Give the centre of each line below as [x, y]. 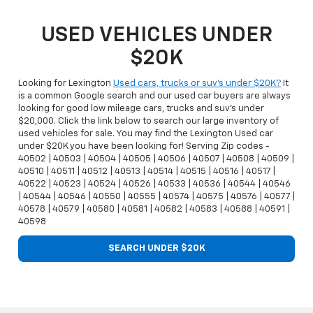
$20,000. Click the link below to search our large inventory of [148, 121]
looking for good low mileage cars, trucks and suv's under [141, 108]
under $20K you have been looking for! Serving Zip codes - [144, 146]
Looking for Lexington [66, 83]
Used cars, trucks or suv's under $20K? [197, 83]
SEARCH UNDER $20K [156, 248]
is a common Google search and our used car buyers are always [154, 96]
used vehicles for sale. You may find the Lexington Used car [146, 133]
